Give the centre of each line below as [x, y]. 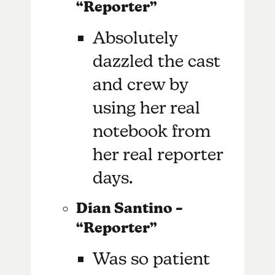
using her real [147, 107]
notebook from [152, 130]
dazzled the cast [157, 60]
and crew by [141, 84]
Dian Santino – [129, 208]
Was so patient [152, 258]
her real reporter [158, 154]
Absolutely [135, 37]
